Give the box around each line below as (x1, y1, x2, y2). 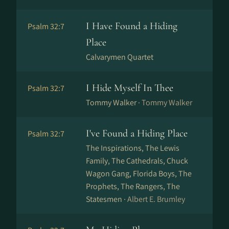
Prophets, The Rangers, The (86, 181, 180, 192)
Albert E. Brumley (127, 194, 185, 204)
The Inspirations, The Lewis (86, 143, 179, 153)
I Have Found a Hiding (86, 20, 177, 32)
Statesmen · (86, 194, 127, 204)
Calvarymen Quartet (86, 52, 153, 62)
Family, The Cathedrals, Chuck (86, 155, 188, 166)
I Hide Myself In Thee (86, 82, 173, 94)
